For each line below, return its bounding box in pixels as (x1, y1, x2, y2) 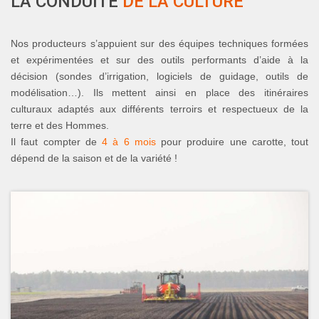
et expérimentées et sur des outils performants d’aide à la (11, 54, 308, 66)
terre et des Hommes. (11, 120, 109, 132)
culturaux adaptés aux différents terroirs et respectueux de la (11, 103, 308, 115)
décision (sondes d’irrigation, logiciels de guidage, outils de (11, 70, 308, 83)
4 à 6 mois (102, 136, 156, 148)
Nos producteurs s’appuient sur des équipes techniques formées (11, 38, 308, 50)
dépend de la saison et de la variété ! (11, 152, 177, 164)
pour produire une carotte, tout (155, 136, 308, 148)
